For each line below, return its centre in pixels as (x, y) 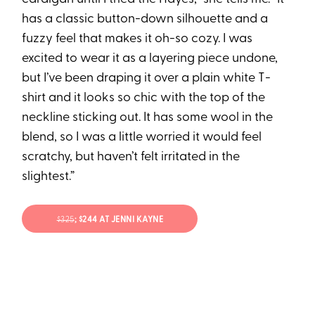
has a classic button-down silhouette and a (145, 20)
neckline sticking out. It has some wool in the (148, 118)
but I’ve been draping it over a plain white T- (147, 79)
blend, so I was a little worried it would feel (142, 138)
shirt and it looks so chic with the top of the (144, 98)
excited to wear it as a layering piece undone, (150, 59)
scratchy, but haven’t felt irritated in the (131, 157)
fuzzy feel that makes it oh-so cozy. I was (137, 39)
